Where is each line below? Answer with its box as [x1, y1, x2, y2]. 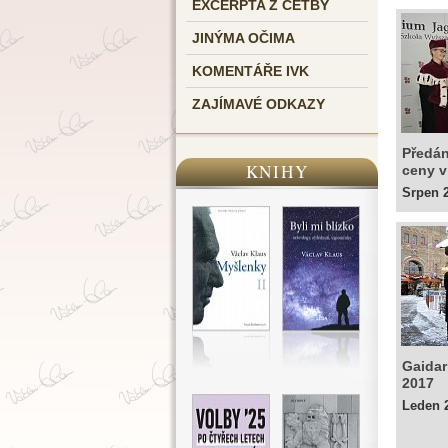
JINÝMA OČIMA [192, 30, 295, 46]
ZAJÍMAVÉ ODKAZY [192, 96, 325, 112]
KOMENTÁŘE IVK [192, 63, 309, 79]
